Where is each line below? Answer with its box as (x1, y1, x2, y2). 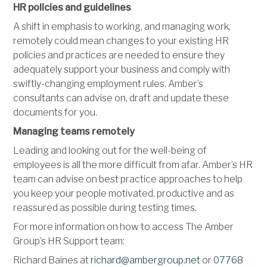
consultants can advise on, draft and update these (13, 92, 229, 104)
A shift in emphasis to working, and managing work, (13, 20, 231, 32)
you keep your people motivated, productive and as (13, 187, 235, 199)
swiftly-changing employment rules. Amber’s (13, 77, 204, 89)
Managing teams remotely (13, 125, 135, 137)
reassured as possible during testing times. (13, 201, 197, 213)
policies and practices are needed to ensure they (13, 49, 225, 61)
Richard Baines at (13, 254, 91, 266)
